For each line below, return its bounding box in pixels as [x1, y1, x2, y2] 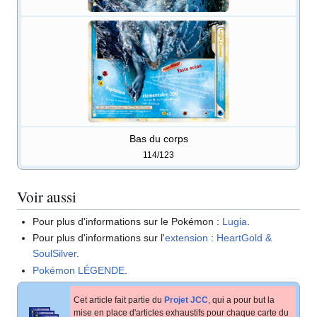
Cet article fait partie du [74, 294, 164, 305]
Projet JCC [164, 294, 208, 305]
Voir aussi [17, 187, 76, 207]
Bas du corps [129, 132, 188, 144]
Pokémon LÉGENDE [33, 264, 125, 276]
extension [165, 232, 209, 244]
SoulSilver [33, 248, 77, 260]
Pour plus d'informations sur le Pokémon [33, 216, 214, 228]
